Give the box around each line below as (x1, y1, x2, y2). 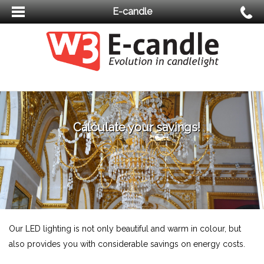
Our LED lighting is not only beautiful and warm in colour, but (9, 223, 241, 233)
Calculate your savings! (72, 120, 200, 134)
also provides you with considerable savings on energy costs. (9, 239, 245, 249)
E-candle (112, 6, 152, 17)
